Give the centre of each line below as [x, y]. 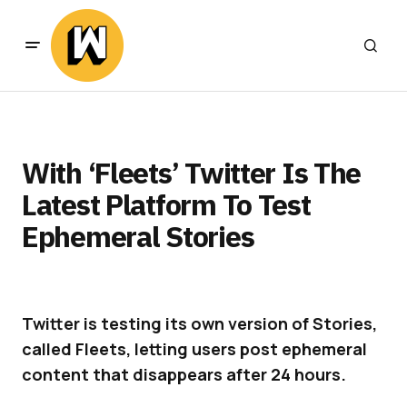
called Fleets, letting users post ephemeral [194, 349]
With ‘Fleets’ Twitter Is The [192, 173]
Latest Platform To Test [166, 204]
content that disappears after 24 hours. [184, 374]
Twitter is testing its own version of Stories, [199, 323]
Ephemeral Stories [138, 236]
